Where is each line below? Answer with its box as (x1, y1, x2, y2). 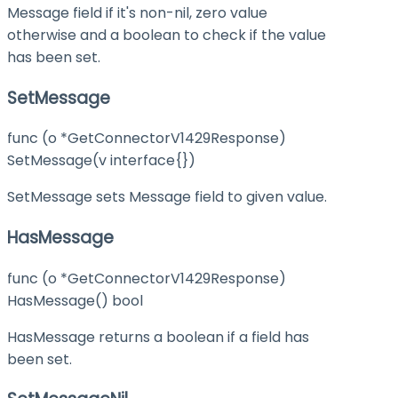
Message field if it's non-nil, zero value (7, 2, 267, 23)
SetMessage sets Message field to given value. (7, 187, 327, 208)
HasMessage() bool (7, 290, 143, 311)
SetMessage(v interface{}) (7, 150, 195, 171)
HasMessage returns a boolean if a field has (7, 326, 309, 347)
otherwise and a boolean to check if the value (7, 24, 326, 45)
